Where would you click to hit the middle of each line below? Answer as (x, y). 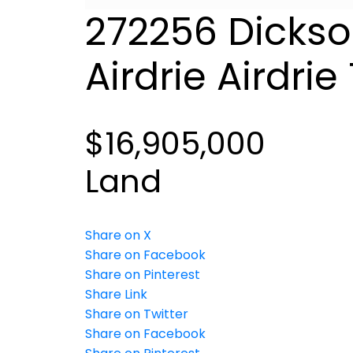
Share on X (118, 235)
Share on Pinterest (142, 274)
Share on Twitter (136, 314)
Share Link (116, 294)
